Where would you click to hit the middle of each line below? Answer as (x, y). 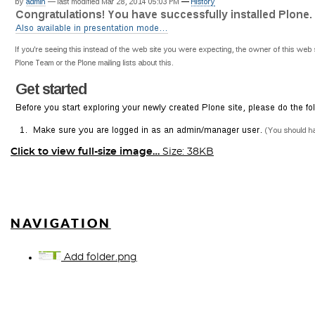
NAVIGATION (61, 223)
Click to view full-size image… (85, 152)
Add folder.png (99, 257)
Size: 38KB (188, 152)
